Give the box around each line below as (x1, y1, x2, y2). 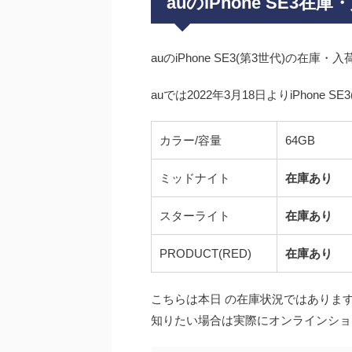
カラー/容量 (159, 134, 222, 148)
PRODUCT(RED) (159, 247, 251, 261)
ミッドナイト (159, 171, 230, 185)
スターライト (159, 209, 230, 223)
